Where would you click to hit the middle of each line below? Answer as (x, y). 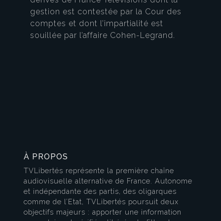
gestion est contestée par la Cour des (106, 12)
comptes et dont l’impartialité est (97, 24)
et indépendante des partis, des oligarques (100, 191)
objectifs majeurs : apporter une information (103, 212)
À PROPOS (46, 157)
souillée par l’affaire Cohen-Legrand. (103, 36)
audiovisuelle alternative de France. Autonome (108, 181)
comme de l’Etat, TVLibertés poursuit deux (101, 202)
